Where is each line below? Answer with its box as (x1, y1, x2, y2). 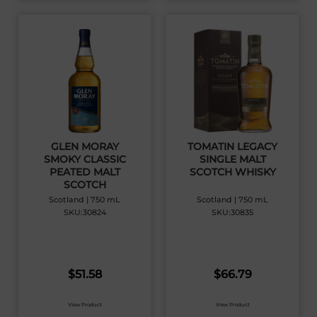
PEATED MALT (49, 166, 120, 179)
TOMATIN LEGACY (188, 140, 277, 154)
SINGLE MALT (199, 153, 266, 166)
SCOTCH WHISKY (189, 166, 276, 179)
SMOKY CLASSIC (43, 153, 126, 166)
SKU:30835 (212, 207, 253, 217)
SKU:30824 (63, 207, 106, 217)
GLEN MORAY (50, 140, 119, 154)
